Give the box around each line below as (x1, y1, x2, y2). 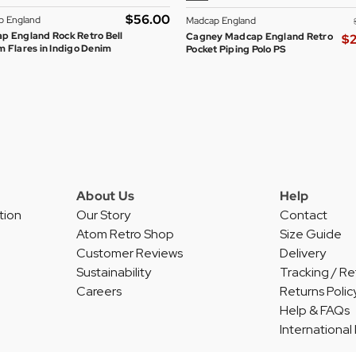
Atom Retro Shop (76, 226, 174, 243)
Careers (76, 283, 122, 300)
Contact (280, 207, 327, 224)
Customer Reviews (76, 245, 183, 262)
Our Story (76, 207, 130, 224)
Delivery (280, 245, 326, 262)
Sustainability (76, 264, 151, 281)
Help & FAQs (280, 302, 350, 319)
